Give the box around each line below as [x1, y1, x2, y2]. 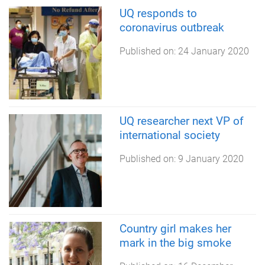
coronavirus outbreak [119, 21, 224, 35]
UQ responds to [119, 7, 197, 21]
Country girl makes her [119, 221, 231, 235]
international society [119, 128, 220, 142]
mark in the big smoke [119, 235, 231, 250]
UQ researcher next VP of [119, 114, 244, 128]
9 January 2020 [177, 153, 244, 164]
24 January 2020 [177, 46, 249, 57]
